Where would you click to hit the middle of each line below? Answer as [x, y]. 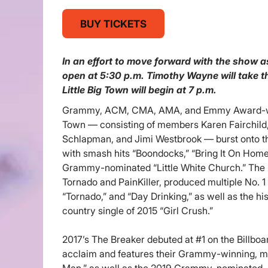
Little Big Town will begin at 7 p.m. [139, 90]
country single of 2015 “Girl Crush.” [137, 211]
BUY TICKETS [113, 24]
